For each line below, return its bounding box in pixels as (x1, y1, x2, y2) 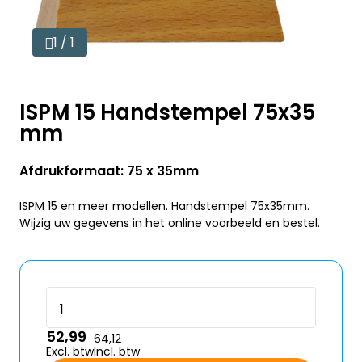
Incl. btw (94, 343, 140, 360)
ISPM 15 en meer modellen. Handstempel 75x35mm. (19, 198, 309, 214)
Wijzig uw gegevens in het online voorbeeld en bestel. (19, 215, 320, 231)
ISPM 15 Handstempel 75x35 (19, 98, 315, 127)
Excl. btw (46, 343, 94, 360)
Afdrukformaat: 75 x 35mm (19, 162, 199, 180)
